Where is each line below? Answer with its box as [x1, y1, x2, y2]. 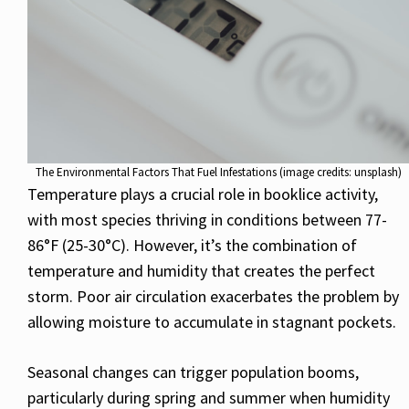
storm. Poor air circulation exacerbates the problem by [27, 285, 399, 307]
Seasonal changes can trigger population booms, [27, 361, 359, 383]
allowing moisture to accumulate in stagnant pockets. [27, 310, 396, 332]
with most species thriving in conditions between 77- [27, 208, 387, 230]
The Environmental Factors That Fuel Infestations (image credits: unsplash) [35, 163, 402, 180]
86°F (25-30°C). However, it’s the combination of [27, 234, 357, 256]
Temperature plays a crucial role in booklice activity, [27, 183, 378, 204]
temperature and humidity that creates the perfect [27, 259, 375, 281]
